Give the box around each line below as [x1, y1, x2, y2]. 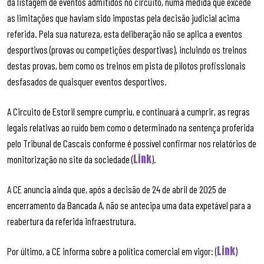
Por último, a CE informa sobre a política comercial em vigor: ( [7, 245, 217, 258]
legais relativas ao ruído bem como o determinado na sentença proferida [7, 121, 254, 133]
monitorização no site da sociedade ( [7, 153, 133, 165]
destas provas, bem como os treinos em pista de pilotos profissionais [7, 59, 246, 71]
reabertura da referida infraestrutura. [7, 215, 136, 227]
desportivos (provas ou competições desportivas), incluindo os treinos [7, 43, 247, 55]
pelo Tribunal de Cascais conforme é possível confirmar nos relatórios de [7, 137, 256, 149]
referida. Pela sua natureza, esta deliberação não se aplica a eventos [7, 27, 242, 39]
